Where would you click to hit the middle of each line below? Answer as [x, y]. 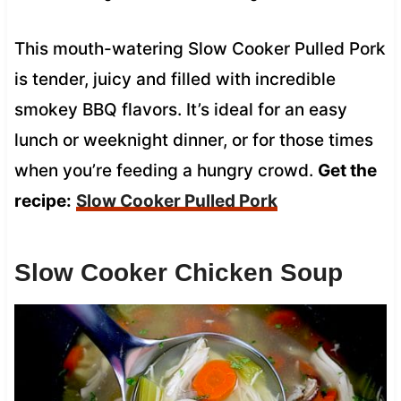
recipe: [43, 200]
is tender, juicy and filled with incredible [175, 79]
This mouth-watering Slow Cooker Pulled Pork [200, 48]
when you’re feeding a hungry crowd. [166, 170]
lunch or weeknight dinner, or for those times [193, 140]
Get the [347, 170]
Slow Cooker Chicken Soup [178, 272]
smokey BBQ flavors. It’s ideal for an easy [180, 109]
